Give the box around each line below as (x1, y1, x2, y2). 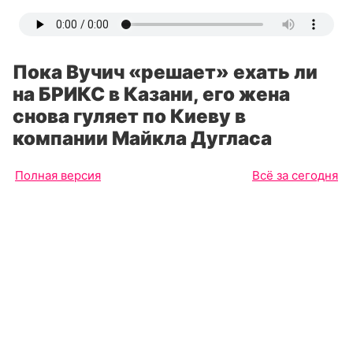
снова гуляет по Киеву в (13, 105, 246, 128)
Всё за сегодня (252, 168, 338, 183)
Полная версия (15, 168, 101, 183)
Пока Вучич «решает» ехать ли (13, 61, 318, 84)
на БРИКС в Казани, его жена (13, 83, 290, 106)
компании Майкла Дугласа (13, 127, 272, 150)
